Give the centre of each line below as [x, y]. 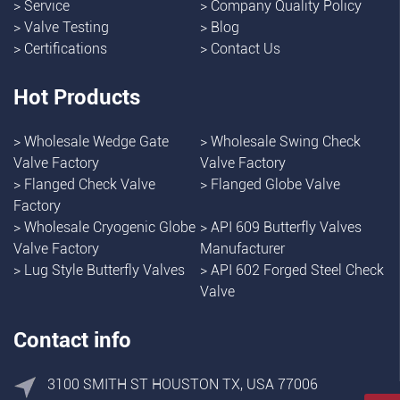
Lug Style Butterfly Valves [104, 270]
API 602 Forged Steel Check [297, 270]
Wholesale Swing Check [286, 141]
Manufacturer [242, 248]
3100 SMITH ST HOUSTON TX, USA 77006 [183, 384]
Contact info [72, 340]
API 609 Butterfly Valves [286, 227]
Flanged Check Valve [90, 184]
